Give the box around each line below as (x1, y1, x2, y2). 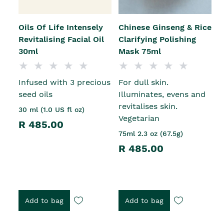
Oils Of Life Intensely (18, 22, 103, 32)
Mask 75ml (118, 46, 161, 56)
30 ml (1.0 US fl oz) (18, 105, 84, 114)
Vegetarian (118, 113, 159, 123)
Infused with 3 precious (18, 77, 110, 87)
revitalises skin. (118, 101, 177, 111)
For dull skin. (118, 77, 168, 87)
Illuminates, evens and (118, 89, 205, 99)
